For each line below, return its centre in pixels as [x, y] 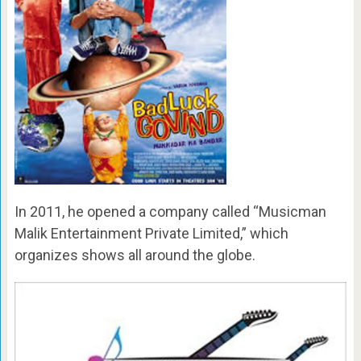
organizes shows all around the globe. [135, 255]
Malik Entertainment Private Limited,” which [151, 233]
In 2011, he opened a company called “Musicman [170, 211]
